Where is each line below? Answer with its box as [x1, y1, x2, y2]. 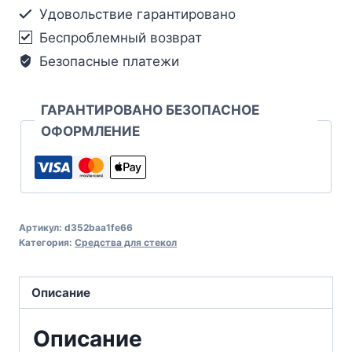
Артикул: [19, 221, 64, 233]
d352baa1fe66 [64, 221, 133, 233]
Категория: [19, 236, 75, 248]
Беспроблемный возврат [35, 29, 203, 46]
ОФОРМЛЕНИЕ [41, 123, 140, 139]
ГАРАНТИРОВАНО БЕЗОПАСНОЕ [41, 101, 259, 118]
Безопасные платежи [35, 53, 180, 69]
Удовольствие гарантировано [35, 5, 236, 22]
